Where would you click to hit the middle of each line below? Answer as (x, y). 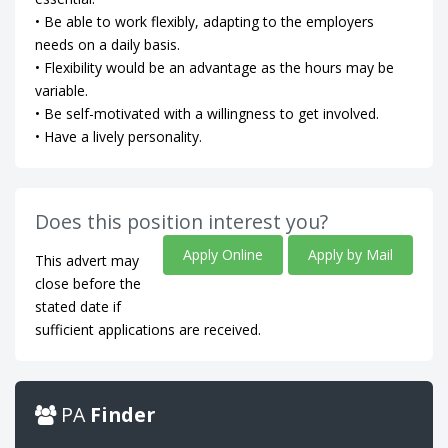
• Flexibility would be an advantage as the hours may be (214, 67)
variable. (61, 90)
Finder (122, 414)
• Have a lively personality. (118, 136)
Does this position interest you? (181, 221)
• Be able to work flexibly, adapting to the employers (204, 21)
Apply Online (223, 254)
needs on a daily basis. (107, 44)
